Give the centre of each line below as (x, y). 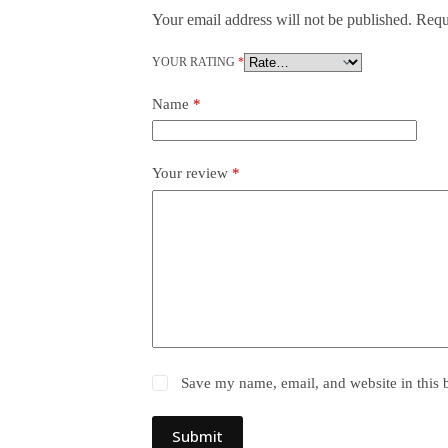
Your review (192, 173)
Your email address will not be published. (282, 19)
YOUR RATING (195, 61)
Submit (197, 435)
